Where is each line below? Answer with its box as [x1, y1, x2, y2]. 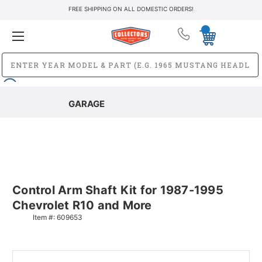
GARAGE [68, 98, 105, 109]
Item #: [33, 212, 57, 222]
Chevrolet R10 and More [12, 198, 152, 212]
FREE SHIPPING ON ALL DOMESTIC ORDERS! [68, 5, 194, 12]
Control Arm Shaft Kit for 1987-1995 [12, 182, 223, 197]
